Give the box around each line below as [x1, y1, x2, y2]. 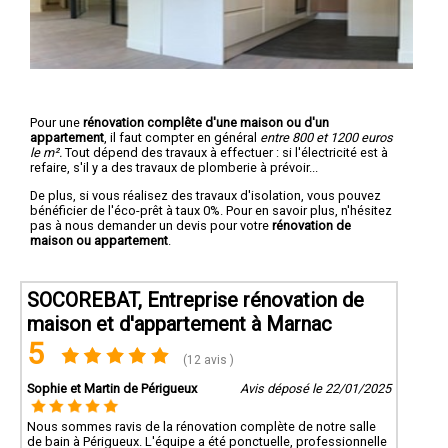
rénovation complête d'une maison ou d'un [83, 114, 329, 130]
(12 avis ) [180, 352, 235, 367]
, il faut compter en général [104, 129, 260, 145]
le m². [30, 144, 62, 160]
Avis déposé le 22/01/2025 [239, 380, 391, 396]
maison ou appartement [30, 232, 168, 248]
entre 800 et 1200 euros [260, 129, 393, 145]
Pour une [30, 114, 83, 130]
